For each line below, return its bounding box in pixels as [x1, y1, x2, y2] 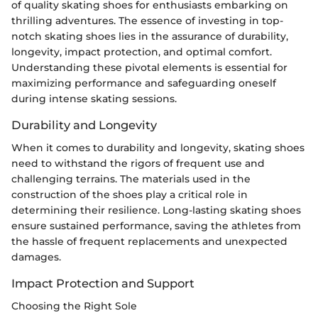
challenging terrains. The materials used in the [11, 172, 251, 185]
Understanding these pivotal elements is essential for [11, 60, 287, 74]
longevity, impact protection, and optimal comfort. [11, 45, 272, 58]
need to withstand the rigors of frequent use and [11, 156, 265, 170]
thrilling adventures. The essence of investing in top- [11, 13, 283, 27]
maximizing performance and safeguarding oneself [11, 76, 276, 89]
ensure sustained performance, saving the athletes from [11, 219, 301, 232]
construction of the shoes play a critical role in [11, 187, 248, 201]
